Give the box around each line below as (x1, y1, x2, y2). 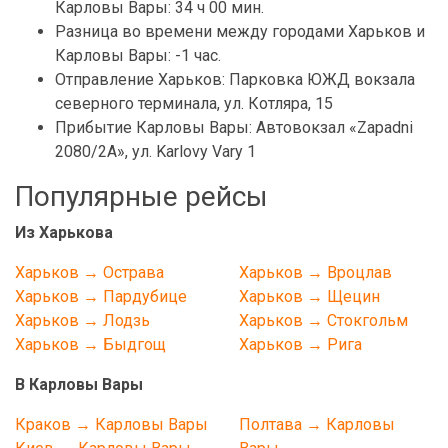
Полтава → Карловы (239, 415, 395, 434)
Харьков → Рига (239, 335, 362, 354)
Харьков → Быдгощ (15, 335, 166, 354)
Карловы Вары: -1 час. (55, 46, 221, 65)
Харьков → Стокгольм (239, 311, 408, 330)
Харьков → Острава (15, 263, 164, 282)
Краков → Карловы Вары (15, 415, 208, 434)
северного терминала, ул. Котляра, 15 (55, 94, 333, 113)
